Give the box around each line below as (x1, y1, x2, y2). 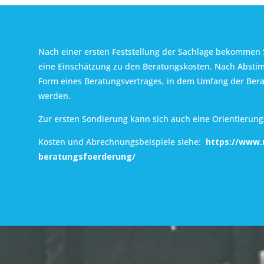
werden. (38, 90, 71, 101)
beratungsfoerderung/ (38, 150, 136, 162)
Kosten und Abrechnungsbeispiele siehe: (38, 136, 206, 147)
